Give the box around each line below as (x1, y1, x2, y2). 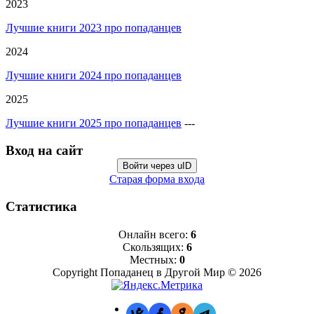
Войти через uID (123, 161, 191, 172)
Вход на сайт (6, 143, 83, 158)
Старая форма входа (109, 173, 205, 186)
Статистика (6, 198, 77, 214)
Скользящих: (122, 240, 186, 253)
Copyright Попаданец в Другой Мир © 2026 (53, 266, 261, 278)
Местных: (129, 253, 179, 266)
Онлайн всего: (118, 228, 191, 240)
